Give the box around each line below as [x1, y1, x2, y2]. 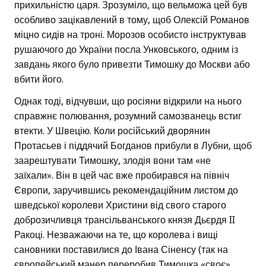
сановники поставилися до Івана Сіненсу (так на [14, 243, 228, 255]
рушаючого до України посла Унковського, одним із [14, 43, 238, 55]
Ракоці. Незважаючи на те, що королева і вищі [14, 229, 218, 240]
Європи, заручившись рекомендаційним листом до [14, 184, 238, 196]
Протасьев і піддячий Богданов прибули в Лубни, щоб [14, 140, 252, 151]
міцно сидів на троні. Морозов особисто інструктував [14, 28, 246, 40]
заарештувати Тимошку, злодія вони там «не [14, 154, 211, 166]
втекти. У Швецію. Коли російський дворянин [14, 125, 210, 137]
